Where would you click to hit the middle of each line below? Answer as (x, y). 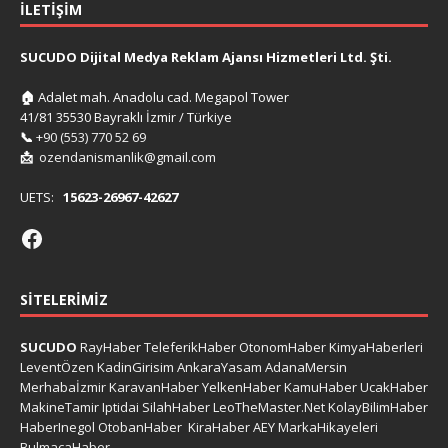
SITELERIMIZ (64, 299)
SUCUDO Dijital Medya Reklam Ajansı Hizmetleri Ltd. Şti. (206, 57)
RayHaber (110, 346)
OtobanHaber (140, 426)
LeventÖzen (57, 366)
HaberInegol (57, 426)
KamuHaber (320, 386)
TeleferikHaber (190, 346)
